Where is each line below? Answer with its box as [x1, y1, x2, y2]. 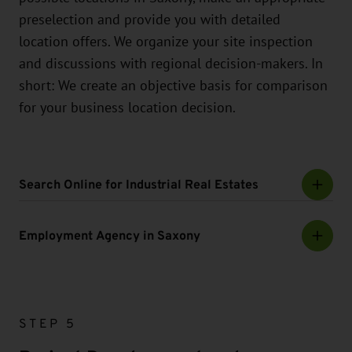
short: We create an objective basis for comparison [19, 78, 328, 94]
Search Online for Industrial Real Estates [19, 175, 258, 194]
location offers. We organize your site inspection [19, 34, 313, 50]
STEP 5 [19, 314, 76, 333]
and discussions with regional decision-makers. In [19, 56, 323, 72]
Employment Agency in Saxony [19, 226, 200, 245]
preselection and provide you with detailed [19, 12, 280, 28]
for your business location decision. [19, 100, 236, 116]
